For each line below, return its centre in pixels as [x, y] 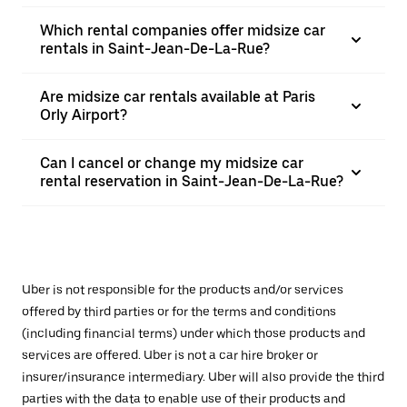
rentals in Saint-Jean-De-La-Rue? [155, 49]
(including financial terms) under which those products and [194, 333]
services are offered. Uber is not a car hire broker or [170, 355]
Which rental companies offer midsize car [183, 30]
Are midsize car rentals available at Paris [178, 97]
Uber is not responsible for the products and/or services [183, 290]
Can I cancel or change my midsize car [172, 163]
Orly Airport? [84, 115]
